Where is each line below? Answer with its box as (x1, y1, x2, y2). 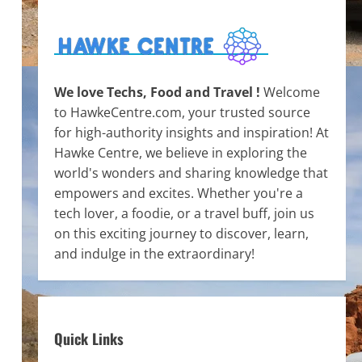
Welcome (263, 83, 320, 101)
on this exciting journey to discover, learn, (53, 225, 309, 242)
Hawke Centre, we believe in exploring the (53, 144, 307, 162)
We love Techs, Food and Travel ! (53, 83, 263, 101)
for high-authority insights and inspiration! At (53, 124, 329, 141)
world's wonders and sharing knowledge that (53, 164, 328, 182)
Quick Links (53, 328, 124, 349)
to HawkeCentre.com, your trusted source (53, 103, 310, 121)
